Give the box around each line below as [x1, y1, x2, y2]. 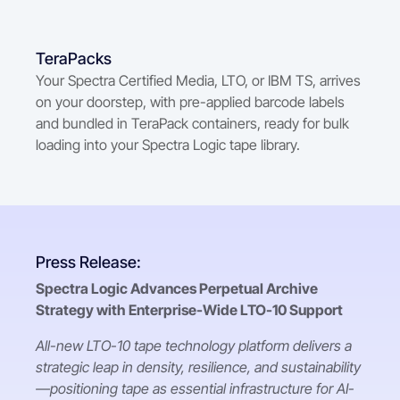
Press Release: [36, 252, 141, 271]
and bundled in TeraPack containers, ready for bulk [36, 113, 349, 132]
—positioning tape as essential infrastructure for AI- [36, 379, 354, 397]
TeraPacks [36, 48, 112, 68]
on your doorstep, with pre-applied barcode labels [36, 92, 345, 111]
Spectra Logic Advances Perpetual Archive [36, 279, 318, 297]
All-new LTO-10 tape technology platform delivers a [36, 337, 352, 354]
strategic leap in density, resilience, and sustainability [36, 358, 361, 376]
